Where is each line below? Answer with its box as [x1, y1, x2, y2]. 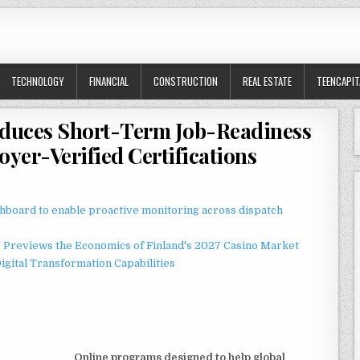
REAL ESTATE [243, 73, 292, 89]
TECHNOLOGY [11, 73, 64, 89]
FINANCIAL [89, 73, 129, 89]
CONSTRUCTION [153, 73, 218, 89]
